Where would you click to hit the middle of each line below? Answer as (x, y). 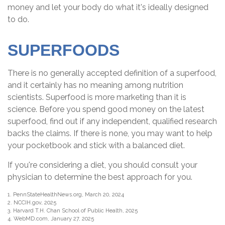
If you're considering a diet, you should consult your (102, 165)
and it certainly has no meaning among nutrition (95, 85)
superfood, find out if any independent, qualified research (112, 121)
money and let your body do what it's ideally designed (108, 7)
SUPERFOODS (64, 50)
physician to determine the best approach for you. (100, 177)
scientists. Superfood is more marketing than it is (97, 97)
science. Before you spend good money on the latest (106, 109)
